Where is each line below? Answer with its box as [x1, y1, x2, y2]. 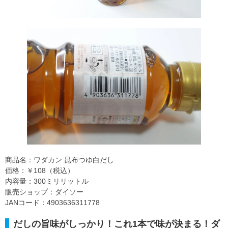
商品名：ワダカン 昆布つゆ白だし [5, 155, 114, 164]
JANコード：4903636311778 [5, 198, 100, 207]
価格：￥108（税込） [5, 166, 74, 175]
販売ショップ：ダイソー [5, 187, 83, 196]
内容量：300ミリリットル [5, 177, 89, 185]
